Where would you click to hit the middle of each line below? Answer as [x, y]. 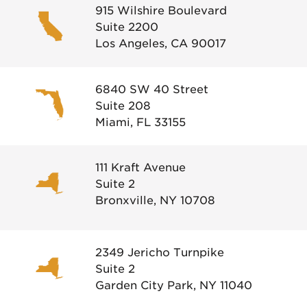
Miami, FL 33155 [140, 122]
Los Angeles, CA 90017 [161, 44]
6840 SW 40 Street [152, 89]
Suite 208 [123, 106]
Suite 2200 [127, 27]
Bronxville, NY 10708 [155, 201]
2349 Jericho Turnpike [160, 253]
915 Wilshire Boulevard [161, 11]
